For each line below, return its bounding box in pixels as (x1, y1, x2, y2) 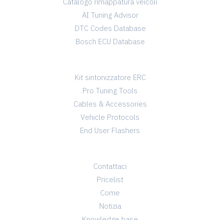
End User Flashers (80, 126, 140, 136)
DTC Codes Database (74, 24, 146, 33)
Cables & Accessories (73, 99, 147, 109)
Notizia (99, 201, 121, 211)
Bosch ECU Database (75, 37, 145, 47)
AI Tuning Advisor (82, 10, 138, 20)
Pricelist (97, 175, 123, 185)
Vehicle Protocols (81, 112, 139, 122)
